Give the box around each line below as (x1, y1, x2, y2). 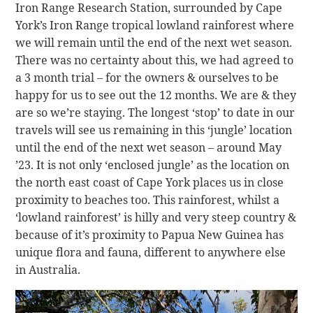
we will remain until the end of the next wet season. (15, 34, 293, 50)
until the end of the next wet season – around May (15, 139, 282, 155)
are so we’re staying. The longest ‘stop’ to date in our (15, 104, 296, 120)
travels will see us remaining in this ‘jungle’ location (15, 122, 293, 138)
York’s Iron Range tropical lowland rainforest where (15, 17, 295, 33)
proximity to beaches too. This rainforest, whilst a (15, 191, 280, 208)
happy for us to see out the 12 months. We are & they (15, 87, 297, 103)
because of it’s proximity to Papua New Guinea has (15, 226, 284, 242)
